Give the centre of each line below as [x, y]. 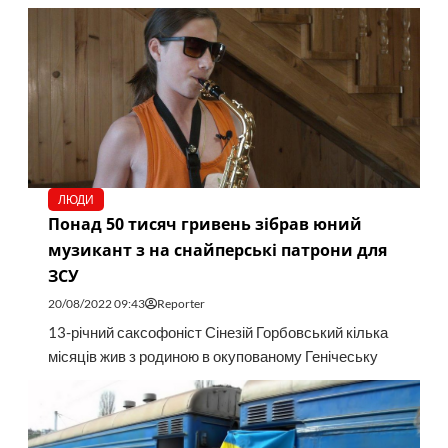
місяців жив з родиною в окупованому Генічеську [212, 357]
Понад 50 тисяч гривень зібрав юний [204, 224]
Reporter [180, 304]
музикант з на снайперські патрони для [217, 250]
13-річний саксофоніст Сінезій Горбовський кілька [217, 333]
